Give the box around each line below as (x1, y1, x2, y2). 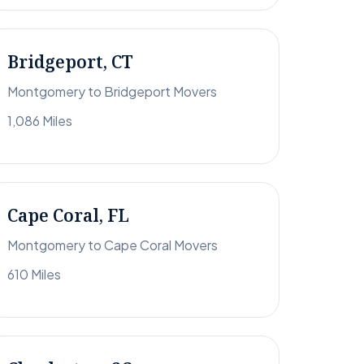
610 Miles (7, 266, 61, 284)
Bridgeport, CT (7, 50, 133, 74)
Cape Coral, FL (7, 204, 129, 227)
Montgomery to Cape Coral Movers (7, 236, 218, 254)
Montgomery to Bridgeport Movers (7, 83, 217, 101)
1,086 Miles (7, 112, 72, 130)
